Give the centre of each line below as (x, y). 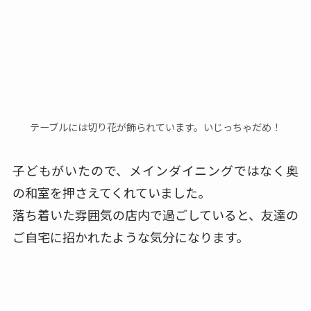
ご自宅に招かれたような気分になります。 (130, 236)
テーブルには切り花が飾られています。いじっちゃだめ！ (155, 127)
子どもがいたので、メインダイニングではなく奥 (155, 170)
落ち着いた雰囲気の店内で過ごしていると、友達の (155, 214)
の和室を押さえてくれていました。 (111, 192)
